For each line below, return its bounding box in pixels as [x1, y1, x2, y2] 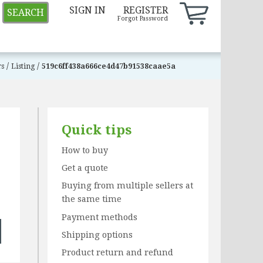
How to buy [61, 146, 108, 155]
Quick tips [61, 123, 132, 137]
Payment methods [61, 212, 137, 222]
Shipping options [61, 230, 133, 240]
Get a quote [61, 163, 108, 173]
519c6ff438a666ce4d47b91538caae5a [42, 62, 176, 70]
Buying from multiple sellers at [61, 181, 193, 191]
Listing [11, 62, 35, 70]
